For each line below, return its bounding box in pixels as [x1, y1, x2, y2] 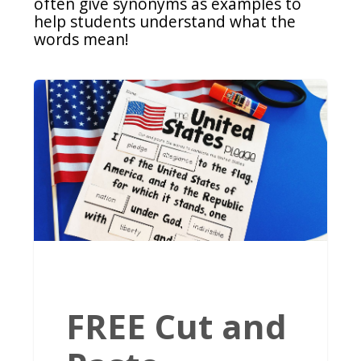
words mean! [34, 28, 134, 51]
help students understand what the [34, 10, 297, 33]
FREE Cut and [66, 303, 288, 350]
